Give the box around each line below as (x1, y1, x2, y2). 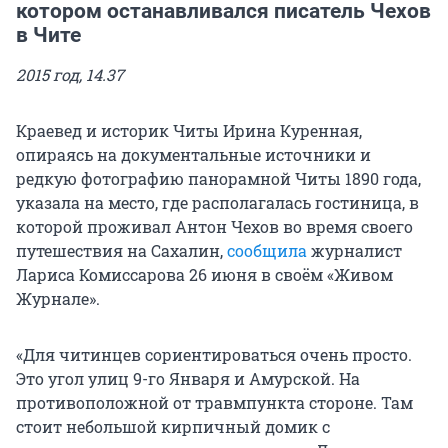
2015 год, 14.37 (16, 64, 124, 86)
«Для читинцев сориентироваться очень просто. (16, 344, 412, 366)
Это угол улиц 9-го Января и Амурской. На (16, 368, 360, 390)
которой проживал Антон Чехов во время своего (16, 216, 413, 238)
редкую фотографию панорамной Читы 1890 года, (16, 168, 421, 190)
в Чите (16, 23, 81, 48)
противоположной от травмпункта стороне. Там (16, 392, 413, 414)
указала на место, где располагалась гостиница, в (16, 192, 419, 214)
